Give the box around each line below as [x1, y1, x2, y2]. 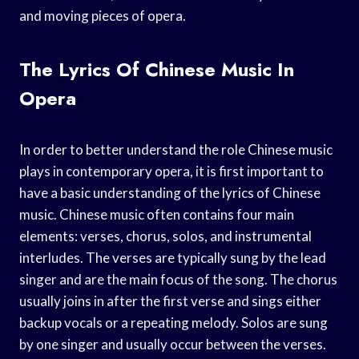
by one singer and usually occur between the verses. [19, 335, 326, 353]
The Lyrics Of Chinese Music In [19, 54, 294, 83]
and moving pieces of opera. [19, 6, 186, 24]
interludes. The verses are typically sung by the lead [19, 248, 326, 266]
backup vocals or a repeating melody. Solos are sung [19, 313, 328, 331]
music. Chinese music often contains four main [19, 205, 294, 223]
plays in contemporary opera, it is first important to [19, 162, 324, 179]
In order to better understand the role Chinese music [19, 140, 333, 158]
